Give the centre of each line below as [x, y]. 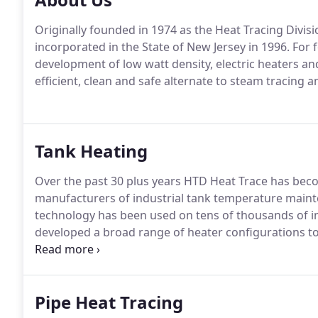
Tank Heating [91, 151]
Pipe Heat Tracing [109, 302]
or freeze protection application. [122, 249]
